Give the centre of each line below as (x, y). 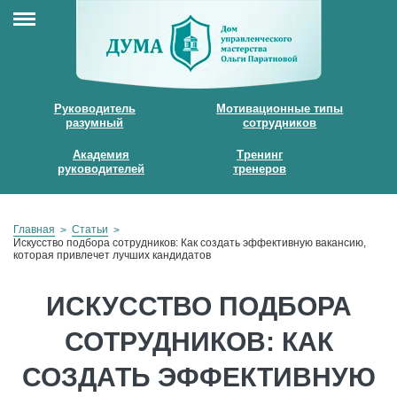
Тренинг (260, 155)
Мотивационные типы (280, 109)
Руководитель (94, 109)
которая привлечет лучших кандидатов (112, 255)
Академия (101, 155)
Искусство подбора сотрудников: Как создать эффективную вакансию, (190, 243)
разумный (95, 123)
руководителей (101, 169)
